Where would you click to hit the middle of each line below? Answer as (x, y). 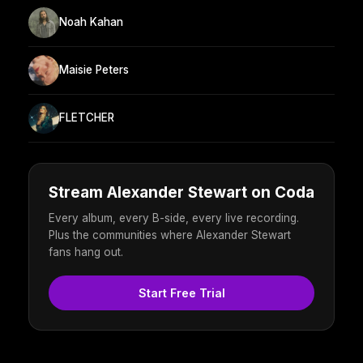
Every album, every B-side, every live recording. (174, 218)
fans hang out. (86, 252)
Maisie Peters (94, 70)
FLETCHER (87, 118)
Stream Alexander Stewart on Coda (181, 192)
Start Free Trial (181, 293)
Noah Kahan (91, 22)
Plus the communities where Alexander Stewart (170, 235)
